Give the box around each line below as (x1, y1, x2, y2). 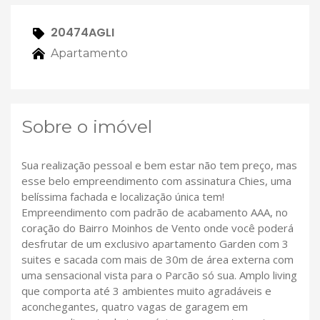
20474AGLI (48, 24, 114, 41)
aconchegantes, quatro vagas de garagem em (21, 299, 248, 314)
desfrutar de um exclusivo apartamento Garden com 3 (21, 236, 289, 251)
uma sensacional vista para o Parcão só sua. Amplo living (21, 268, 297, 283)
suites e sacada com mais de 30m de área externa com (21, 252, 294, 267)
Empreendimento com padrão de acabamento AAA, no (21, 205, 288, 220)
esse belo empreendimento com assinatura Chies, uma (21, 174, 291, 189)
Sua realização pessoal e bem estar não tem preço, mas (21, 158, 297, 173)
